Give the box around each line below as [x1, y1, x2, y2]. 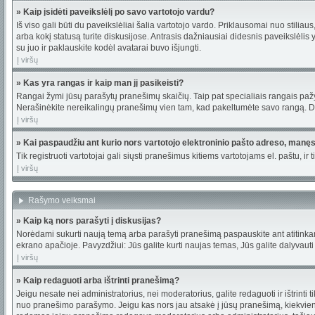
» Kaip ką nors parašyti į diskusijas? [16, 216, 161, 226]
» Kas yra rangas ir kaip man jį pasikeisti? [16, 78, 184, 88]
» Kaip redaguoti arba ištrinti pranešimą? [16, 276, 179, 285]
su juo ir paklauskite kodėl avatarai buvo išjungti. [16, 43, 201, 53]
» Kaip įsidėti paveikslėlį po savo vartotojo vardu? [16, 7, 214, 17]
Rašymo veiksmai [28, 195, 98, 205]
